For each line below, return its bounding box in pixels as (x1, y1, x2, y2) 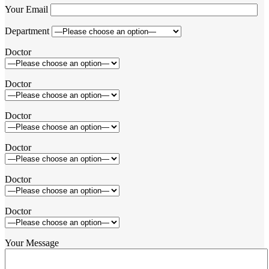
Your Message (5, 237, 59, 248)
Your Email (5, 4, 50, 14)
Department (5, 25, 52, 36)
